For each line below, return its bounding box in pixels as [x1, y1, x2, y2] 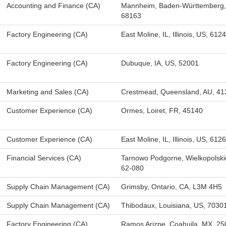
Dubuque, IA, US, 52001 [121, 59, 199, 67]
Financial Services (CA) [7, 154, 81, 162]
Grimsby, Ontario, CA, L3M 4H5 [121, 183, 222, 191]
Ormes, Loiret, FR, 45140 [121, 106, 203, 115]
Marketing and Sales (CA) [7, 88, 89, 96]
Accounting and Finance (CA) [7, 2, 100, 10]
